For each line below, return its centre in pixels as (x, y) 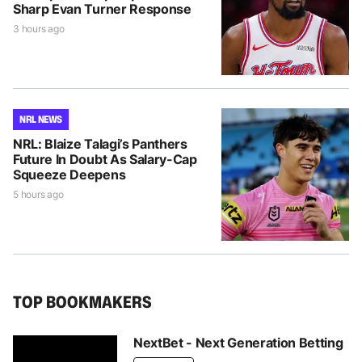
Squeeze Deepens (69, 174)
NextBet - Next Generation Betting (238, 342)
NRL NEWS (41, 119)
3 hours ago (39, 28)
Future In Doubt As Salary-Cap (105, 159)
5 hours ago (38, 194)
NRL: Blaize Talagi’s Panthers (100, 143)
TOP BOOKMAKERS (82, 301)
